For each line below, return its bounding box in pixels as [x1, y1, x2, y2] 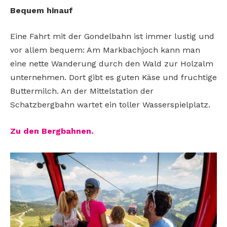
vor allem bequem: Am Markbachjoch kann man [10, 45, 200, 55]
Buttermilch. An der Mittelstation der [10, 86, 154, 96]
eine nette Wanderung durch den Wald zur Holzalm [10, 59, 213, 69]
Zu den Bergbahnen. [10, 126, 93, 136]
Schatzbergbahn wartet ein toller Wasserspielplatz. [10, 100, 210, 110]
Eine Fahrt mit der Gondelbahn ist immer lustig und [10, 31, 214, 42]
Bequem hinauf [10, 5, 73, 15]
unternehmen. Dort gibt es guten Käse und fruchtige [10, 72, 217, 83]
